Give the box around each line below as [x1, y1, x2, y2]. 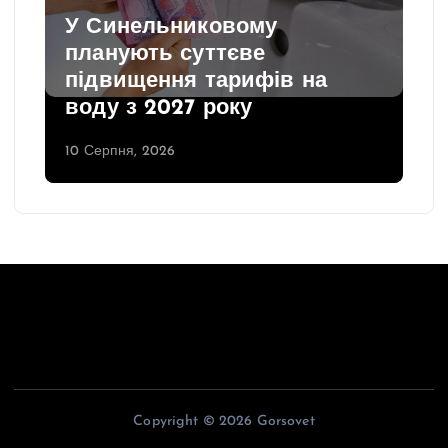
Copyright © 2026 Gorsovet [133, 413, 315, 429]
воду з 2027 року [65, 97, 253, 121]
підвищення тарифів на [65, 70, 328, 94]
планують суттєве [65, 43, 266, 67]
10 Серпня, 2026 [65, 143, 176, 159]
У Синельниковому [65, 16, 278, 40]
